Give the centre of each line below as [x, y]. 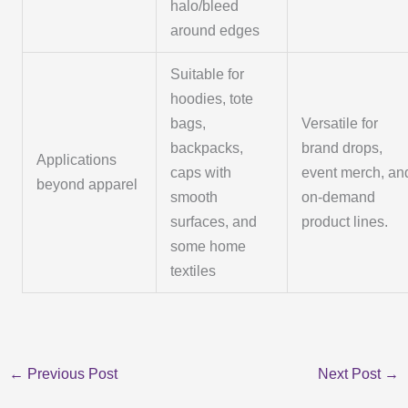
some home [209, 247]
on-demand [339, 198]
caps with [201, 173]
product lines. [345, 222]
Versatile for [340, 124]
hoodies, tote [212, 99]
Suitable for [208, 75]
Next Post [351, 374]
